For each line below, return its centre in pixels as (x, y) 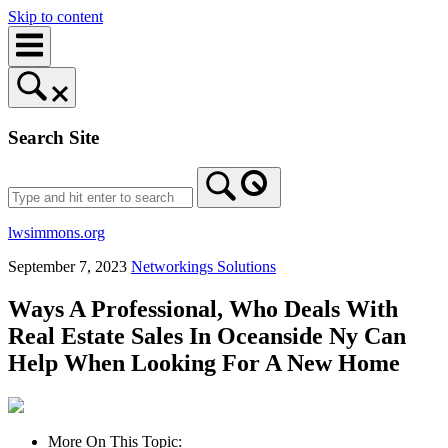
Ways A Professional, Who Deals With (203, 309)
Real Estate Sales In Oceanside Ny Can (207, 336)
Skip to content (55, 16)
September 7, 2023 (69, 267)
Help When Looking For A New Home (204, 363)
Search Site (53, 137)
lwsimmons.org (56, 233)
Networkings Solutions (203, 267)
